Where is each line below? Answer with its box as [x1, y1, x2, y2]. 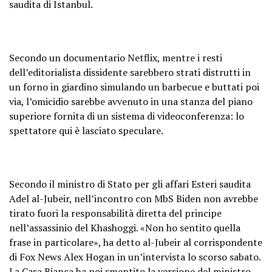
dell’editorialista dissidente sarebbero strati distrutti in [9, 65, 251, 79]
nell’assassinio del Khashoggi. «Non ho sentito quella [9, 220, 240, 234]
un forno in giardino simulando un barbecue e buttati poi [9, 80, 259, 93]
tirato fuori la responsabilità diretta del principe [9, 206, 222, 220]
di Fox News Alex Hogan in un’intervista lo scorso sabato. [9, 250, 260, 263]
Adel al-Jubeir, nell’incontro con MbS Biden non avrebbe [9, 191, 258, 205]
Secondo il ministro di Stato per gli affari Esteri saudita [9, 177, 251, 191]
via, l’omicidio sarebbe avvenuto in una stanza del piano [9, 94, 253, 108]
